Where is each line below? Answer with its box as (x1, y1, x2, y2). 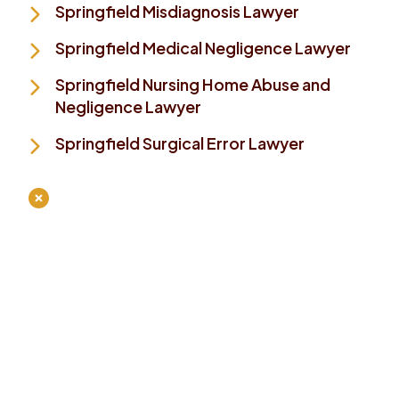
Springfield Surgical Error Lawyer (55, 132, 305, 153)
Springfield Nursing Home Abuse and (55, 73, 330, 94)
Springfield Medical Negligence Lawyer (55, 37, 351, 58)
